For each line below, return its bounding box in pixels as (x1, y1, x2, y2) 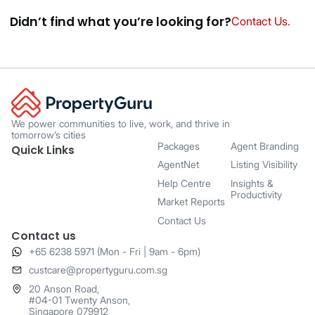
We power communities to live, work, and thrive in (11, 117, 230, 129)
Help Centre (157, 176, 211, 189)
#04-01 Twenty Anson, (29, 293, 130, 306)
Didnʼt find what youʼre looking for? (10, 13, 231, 30)
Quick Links (11, 141, 75, 158)
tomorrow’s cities (11, 128, 86, 141)
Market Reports (157, 195, 225, 208)
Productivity (231, 188, 282, 200)
